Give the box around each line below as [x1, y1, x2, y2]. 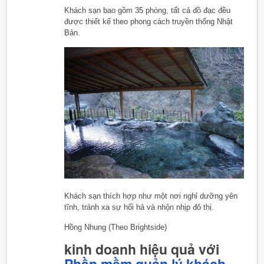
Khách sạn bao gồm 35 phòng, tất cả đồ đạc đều [64, 5, 230, 15]
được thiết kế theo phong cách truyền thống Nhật [64, 16, 233, 26]
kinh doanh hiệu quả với [64, 239, 219, 259]
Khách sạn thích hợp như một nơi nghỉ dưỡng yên [64, 192, 237, 201]
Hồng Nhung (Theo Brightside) [64, 223, 167, 232]
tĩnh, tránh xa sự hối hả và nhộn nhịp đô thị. [64, 203, 214, 212]
